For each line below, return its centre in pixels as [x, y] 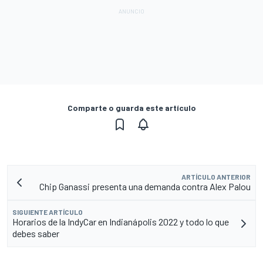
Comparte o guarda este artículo [131, 107]
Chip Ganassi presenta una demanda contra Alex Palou [145, 186]
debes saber [36, 233]
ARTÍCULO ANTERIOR [216, 176]
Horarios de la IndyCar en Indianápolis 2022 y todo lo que [121, 221]
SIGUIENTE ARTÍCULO [48, 212]
